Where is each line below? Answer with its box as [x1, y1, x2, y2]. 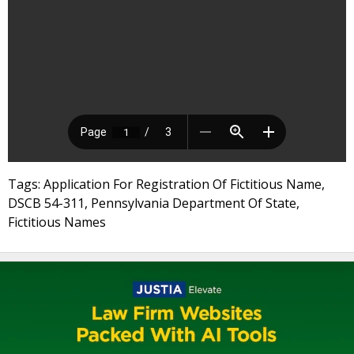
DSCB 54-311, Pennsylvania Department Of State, [8, 194, 299, 212]
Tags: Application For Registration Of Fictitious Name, [8, 175, 325, 193]
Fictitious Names [8, 213, 106, 231]
